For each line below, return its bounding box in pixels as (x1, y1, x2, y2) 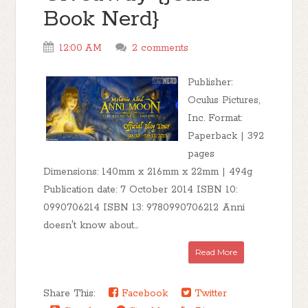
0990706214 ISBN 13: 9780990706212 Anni (43, 201, 245, 214)
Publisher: (188, 76, 233, 89)
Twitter (191, 287, 228, 300)
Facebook (118, 287, 168, 300)
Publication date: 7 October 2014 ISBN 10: (43, 184, 238, 196)
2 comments (132, 42, 189, 54)
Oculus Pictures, (188, 94, 261, 107)
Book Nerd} (43, 5, 160, 34)
